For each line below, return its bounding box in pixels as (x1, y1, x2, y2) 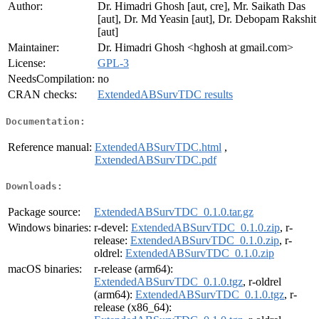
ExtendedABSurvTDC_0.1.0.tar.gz (94, 206, 253, 219)
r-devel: (94, 221, 131, 234)
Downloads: (6, 181, 63, 192)
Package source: (8, 206, 80, 219)
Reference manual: (8, 140, 92, 153)
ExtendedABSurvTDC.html (95, 140, 221, 153)
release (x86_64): (94, 301, 172, 314)
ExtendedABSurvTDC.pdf (95, 153, 216, 166)
